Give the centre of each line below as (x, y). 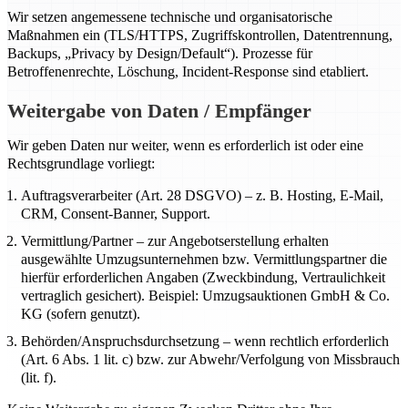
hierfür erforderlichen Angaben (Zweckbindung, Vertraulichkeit (203, 277)
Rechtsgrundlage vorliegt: (81, 163)
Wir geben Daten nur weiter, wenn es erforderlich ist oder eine (185, 145)
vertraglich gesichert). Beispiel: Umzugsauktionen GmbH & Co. (205, 296)
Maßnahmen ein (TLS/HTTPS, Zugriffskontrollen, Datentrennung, (200, 35)
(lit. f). (39, 377)
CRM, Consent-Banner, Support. (116, 214)
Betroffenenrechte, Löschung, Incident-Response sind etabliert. (188, 71)
